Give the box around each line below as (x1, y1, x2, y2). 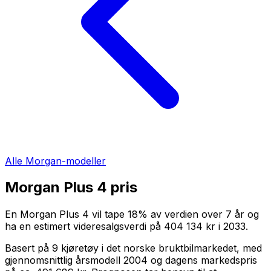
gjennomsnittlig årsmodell (5, 254, 123, 267)
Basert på (5, 242, 52, 255)
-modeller (62, 154, 106, 167)
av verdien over (151, 208, 226, 221)
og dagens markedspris (148, 254, 257, 267)
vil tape (89, 208, 125, 221)
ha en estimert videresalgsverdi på (5, 220, 161, 233)
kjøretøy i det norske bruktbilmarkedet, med (58, 242, 262, 255)
